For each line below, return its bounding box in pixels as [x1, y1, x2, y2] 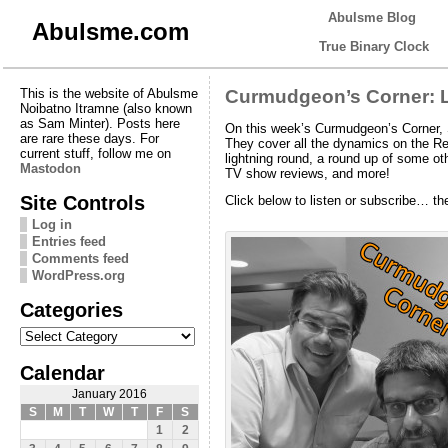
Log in [31, 216, 72, 232]
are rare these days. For [19, 130, 159, 146]
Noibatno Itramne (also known [19, 100, 192, 116]
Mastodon [19, 160, 81, 176]
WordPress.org [31, 267, 125, 283]
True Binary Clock [319, 39, 429, 54]
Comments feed [31, 250, 129, 266]
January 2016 [71, 387, 147, 400]
